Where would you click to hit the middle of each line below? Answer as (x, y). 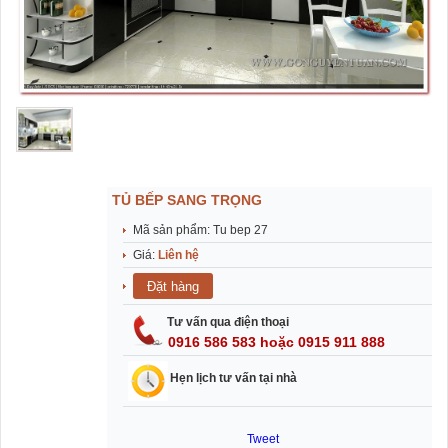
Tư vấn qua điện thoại (228, 322)
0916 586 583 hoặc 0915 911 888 (276, 342)
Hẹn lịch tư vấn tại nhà (233, 378)
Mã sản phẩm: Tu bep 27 (200, 230)
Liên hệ (178, 255)
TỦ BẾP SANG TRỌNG (187, 200)
